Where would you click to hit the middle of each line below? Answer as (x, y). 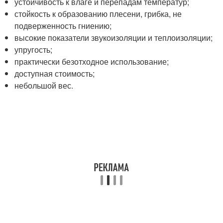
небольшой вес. (44, 86)
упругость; (34, 50)
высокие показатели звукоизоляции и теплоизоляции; (114, 38)
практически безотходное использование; (92, 62)
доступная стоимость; (55, 74)
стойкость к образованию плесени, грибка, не (98, 14)
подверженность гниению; (63, 26)
